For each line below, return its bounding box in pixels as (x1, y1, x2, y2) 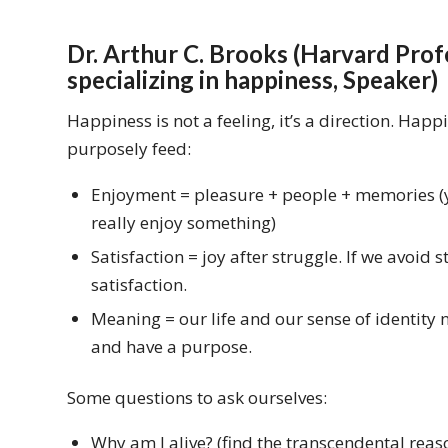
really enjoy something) (91, 210, 276, 234)
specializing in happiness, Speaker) (67, 64, 438, 94)
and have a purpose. (91, 334, 252, 358)
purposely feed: (67, 137, 191, 161)
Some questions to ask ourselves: (67, 385, 327, 409)
